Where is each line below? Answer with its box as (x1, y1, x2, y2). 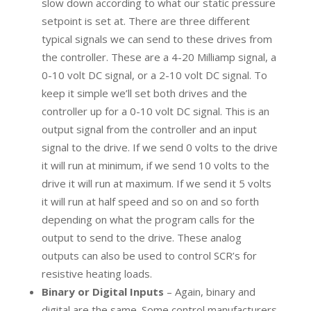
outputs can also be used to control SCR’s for (41, 248, 257, 262)
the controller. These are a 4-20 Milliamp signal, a (41, 49, 276, 64)
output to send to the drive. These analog (41, 230, 242, 244)
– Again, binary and (163, 284, 255, 299)
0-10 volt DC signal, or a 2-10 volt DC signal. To (41, 67, 267, 82)
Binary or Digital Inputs (41, 284, 164, 299)
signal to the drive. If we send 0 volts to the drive (41, 140, 278, 154)
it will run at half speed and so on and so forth (41, 194, 259, 208)
